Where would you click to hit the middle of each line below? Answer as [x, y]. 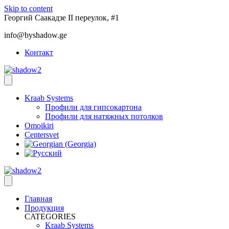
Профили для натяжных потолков [104, 116]
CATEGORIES [50, 216]
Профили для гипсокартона [93, 107]
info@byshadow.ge [36, 35]
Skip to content [28, 8]
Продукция [44, 208]
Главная [38, 199]
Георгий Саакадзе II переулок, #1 [62, 18]
